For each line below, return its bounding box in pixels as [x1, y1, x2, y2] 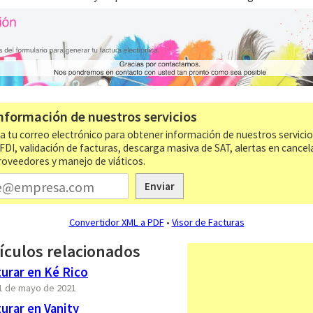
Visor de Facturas [171, 215, 245, 228]
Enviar [144, 179, 175, 193]
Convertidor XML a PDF [68, 215, 164, 228]
